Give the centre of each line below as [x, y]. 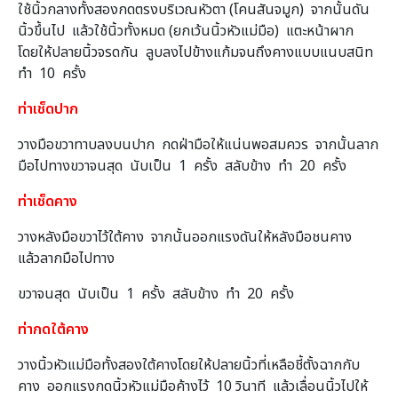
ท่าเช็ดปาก [52, 109]
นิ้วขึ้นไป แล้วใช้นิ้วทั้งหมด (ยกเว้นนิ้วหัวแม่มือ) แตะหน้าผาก [189, 31]
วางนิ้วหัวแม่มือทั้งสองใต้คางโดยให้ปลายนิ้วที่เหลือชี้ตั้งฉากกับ [189, 365]
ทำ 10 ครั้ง [52, 73]
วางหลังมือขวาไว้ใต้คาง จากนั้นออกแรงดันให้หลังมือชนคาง [188, 237]
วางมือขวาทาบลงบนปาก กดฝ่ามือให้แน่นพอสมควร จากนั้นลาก [198, 144]
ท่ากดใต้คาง [57, 329]
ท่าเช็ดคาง [51, 201]
